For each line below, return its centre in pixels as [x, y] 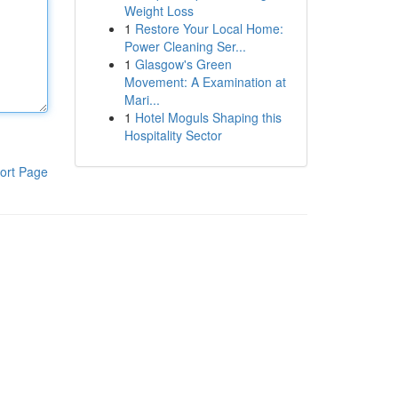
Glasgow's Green [183, 64]
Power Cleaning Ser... [185, 46]
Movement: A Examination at [205, 82]
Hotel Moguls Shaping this [208, 117]
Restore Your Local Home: [209, 28]
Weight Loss [159, 11]
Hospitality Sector [173, 135]
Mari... [142, 99]
